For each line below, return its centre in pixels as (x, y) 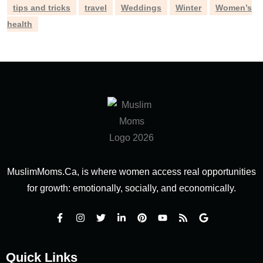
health (20, 24)
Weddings (141, 8)
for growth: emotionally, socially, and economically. (131, 188)
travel (96, 8)
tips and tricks (42, 8)
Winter (188, 8)
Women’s (234, 8)
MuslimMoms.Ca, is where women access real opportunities (131, 172)
